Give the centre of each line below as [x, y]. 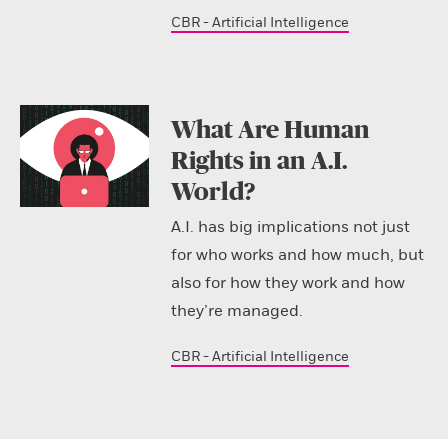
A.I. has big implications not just [290, 226]
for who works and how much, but [297, 254]
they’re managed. [236, 310]
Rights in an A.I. [258, 161]
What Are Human [270, 130]
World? [212, 192]
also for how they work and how [287, 282]
